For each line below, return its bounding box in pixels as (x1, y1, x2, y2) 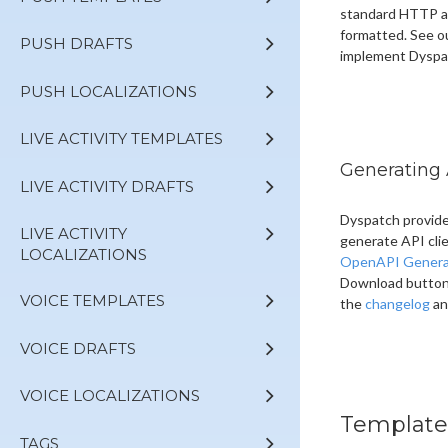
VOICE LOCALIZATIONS (20, 386, 200, 406)
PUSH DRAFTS (20, 34, 133, 54)
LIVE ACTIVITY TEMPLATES (20, 129, 223, 149)
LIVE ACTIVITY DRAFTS (20, 176, 194, 196)
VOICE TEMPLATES (20, 291, 165, 311)
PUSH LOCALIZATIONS (20, 81, 197, 101)
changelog (365, 294, 430, 312)
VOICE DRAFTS (20, 338, 136, 358)
